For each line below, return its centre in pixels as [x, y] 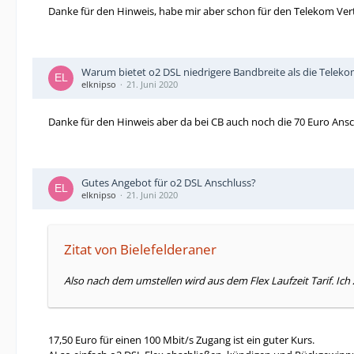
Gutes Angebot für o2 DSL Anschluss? [169, 183]
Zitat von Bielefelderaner [140, 249]
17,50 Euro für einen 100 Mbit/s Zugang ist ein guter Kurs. [181, 340]
